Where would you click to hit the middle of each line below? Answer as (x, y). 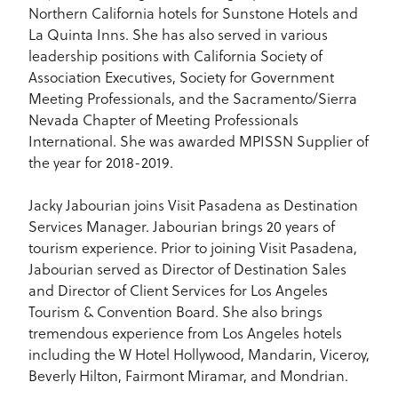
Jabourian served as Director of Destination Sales (187, 269)
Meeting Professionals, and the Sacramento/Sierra (193, 99)
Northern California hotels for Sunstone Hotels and (193, 13)
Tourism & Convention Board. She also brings (175, 312)
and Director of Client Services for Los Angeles (178, 291)
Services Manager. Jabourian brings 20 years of (182, 227)
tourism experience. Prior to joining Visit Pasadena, (193, 248)
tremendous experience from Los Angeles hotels (185, 333)
